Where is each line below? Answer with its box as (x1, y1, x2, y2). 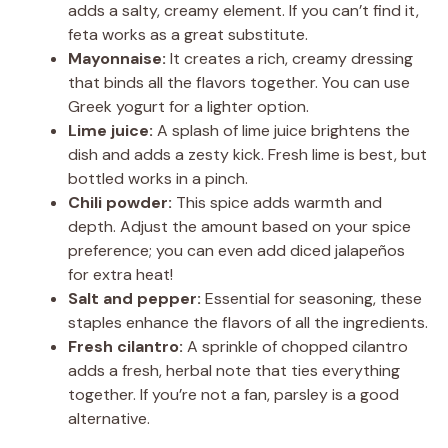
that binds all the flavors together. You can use (68, 71, 410, 93)
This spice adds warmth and (172, 191, 382, 213)
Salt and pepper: (68, 287, 201, 309)
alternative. (68, 407, 150, 429)
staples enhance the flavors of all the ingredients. (68, 311, 428, 333)
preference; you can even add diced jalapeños (68, 239, 405, 261)
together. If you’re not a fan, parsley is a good (68, 383, 399, 405)
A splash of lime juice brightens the (153, 119, 410, 141)
